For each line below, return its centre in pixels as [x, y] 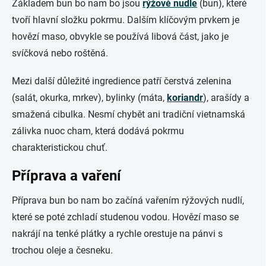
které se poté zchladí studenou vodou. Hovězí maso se [125, 217]
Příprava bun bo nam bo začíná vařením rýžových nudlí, [128, 200]
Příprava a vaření [66, 176]
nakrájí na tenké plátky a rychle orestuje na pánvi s [117, 234]
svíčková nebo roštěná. [60, 53]
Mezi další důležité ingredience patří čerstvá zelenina [122, 81]
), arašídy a [226, 98]
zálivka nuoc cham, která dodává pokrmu [98, 131]
